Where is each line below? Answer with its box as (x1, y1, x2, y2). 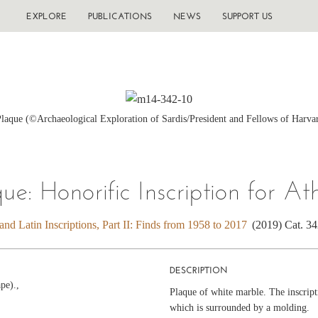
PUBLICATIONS (87, 11, 152, 21)
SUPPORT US (221, 11, 273, 21)
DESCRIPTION (169, 264, 228, 275)
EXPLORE (26, 11, 67, 21)
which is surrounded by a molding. (169, 302, 309, 313)
